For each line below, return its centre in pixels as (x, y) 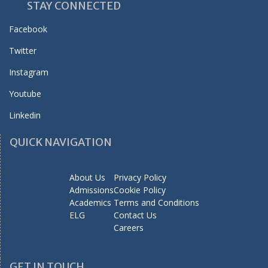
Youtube (25, 93)
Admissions (92, 190)
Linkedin (25, 115)
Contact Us (135, 215)
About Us (87, 177)
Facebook (28, 29)
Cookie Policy (140, 190)
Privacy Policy (140, 177)
